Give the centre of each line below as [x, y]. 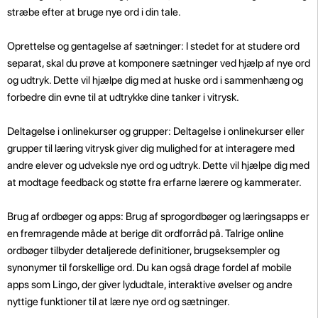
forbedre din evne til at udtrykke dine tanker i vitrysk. [123, 97]
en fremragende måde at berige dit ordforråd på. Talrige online [146, 233]
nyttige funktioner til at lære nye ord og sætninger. [119, 301]
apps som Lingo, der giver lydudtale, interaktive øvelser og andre [150, 284]
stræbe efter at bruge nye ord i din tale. [94, 12]
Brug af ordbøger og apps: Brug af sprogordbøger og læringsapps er [158, 216]
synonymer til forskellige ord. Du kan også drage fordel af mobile [149, 267]
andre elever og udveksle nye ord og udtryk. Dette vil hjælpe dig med [158, 165]
